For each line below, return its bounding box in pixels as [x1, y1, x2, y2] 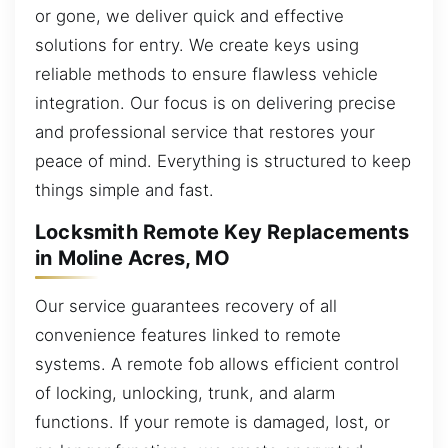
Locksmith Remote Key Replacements [35, 220, 410, 245]
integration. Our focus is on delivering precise [35, 92, 396, 113]
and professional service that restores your [35, 121, 375, 142]
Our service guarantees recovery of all [35, 295, 337, 316]
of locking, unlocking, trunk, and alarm [35, 382, 335, 403]
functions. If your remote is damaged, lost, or [35, 411, 390, 432]
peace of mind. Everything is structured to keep [35, 150, 411, 171]
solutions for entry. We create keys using [35, 34, 359, 55]
